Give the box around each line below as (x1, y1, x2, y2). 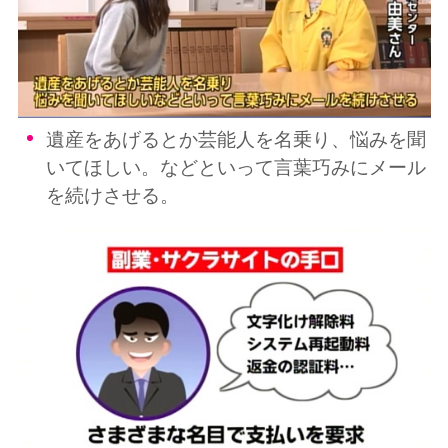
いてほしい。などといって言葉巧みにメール (46, 155, 427, 179)
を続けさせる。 (46, 183, 180, 207)
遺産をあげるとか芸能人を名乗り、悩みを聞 (46, 127, 427, 151)
